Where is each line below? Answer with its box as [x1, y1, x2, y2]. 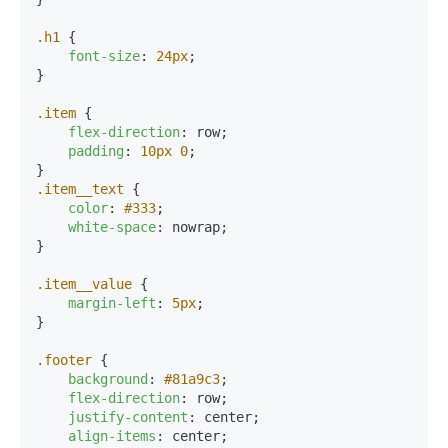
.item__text [36, 180, 124, 197]
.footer [36, 351, 92, 368]
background [68, 370, 148, 387]
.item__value [36, 275, 132, 292]
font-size [68, 47, 140, 64]
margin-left [68, 294, 156, 311]
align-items [68, 427, 156, 444]
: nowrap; [156, 218, 228, 235]
